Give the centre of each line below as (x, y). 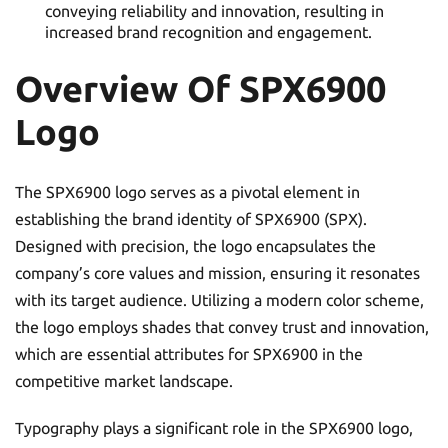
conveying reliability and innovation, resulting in (214, 11)
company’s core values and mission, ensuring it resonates (217, 273)
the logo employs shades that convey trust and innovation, (222, 327)
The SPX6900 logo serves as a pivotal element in (187, 192)
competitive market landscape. (124, 381)
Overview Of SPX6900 (200, 89)
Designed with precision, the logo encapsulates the (195, 246)
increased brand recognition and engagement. (208, 32)
